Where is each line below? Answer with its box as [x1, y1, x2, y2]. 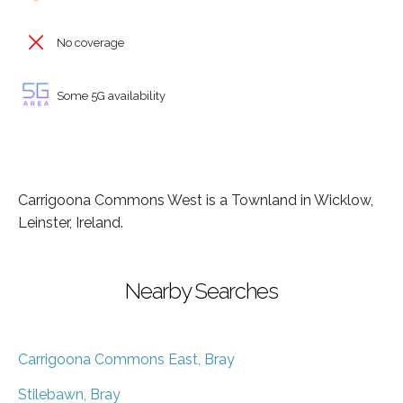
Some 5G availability [54, 88, 166, 103]
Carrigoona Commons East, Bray [18, 350, 235, 368]
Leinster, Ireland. [18, 213, 123, 231]
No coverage [54, 36, 124, 49]
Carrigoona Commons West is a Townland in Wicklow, [18, 191, 373, 209]
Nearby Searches [125, 277, 278, 304]
